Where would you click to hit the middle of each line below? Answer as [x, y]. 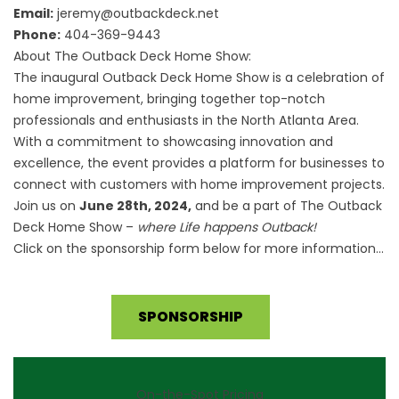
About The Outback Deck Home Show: [132, 56]
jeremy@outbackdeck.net [138, 13]
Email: [33, 13]
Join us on [46, 206]
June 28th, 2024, [135, 206]
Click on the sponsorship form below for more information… [199, 248]
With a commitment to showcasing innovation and [173, 142]
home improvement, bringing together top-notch [169, 99]
